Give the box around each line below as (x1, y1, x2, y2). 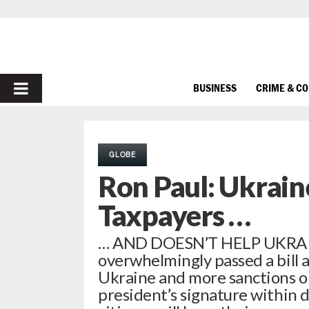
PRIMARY (12, 77, 86, 99)
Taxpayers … (98, 198, 251, 232)
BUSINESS (193, 81, 237, 94)
